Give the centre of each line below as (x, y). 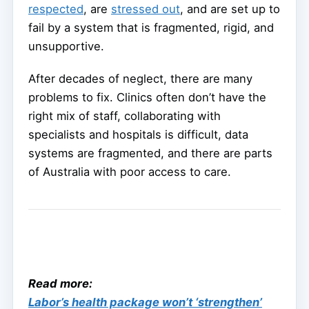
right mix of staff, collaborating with (124, 116)
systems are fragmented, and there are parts (150, 153)
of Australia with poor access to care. (130, 172)
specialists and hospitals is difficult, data (138, 135)
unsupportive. (66, 47)
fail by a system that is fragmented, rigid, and (151, 28)
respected (56, 9)
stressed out (146, 9)
